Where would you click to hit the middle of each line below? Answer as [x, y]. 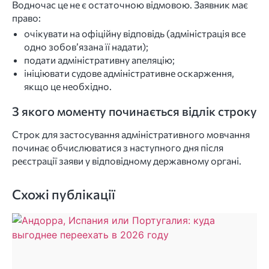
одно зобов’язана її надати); [86, 46]
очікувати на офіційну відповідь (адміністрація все [135, 33]
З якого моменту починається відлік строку [134, 111]
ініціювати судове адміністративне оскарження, [129, 73]
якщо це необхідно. [68, 86]
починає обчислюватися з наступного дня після [118, 147]
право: [26, 17]
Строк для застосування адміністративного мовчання [131, 134]
